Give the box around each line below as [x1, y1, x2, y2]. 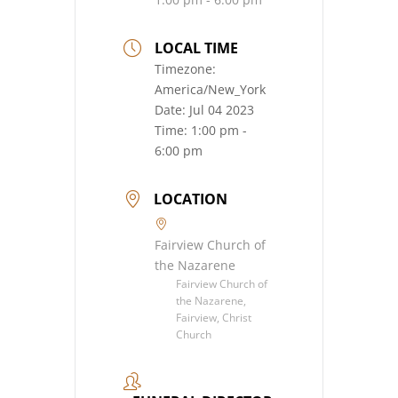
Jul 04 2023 [189, 101, 254, 119]
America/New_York [155, 81, 266, 99]
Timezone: [155, 60, 216, 78]
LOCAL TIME [155, 38, 238, 59]
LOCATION [154, 189, 227, 210]
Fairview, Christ [176, 310, 251, 326]
